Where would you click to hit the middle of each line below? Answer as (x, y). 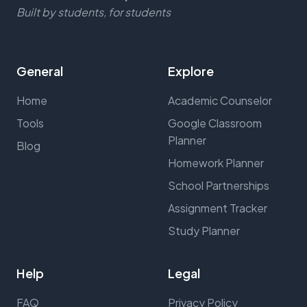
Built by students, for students (94, 12)
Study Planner (204, 231)
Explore (191, 71)
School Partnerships (219, 185)
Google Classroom (215, 123)
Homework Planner (216, 163)
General (40, 71)
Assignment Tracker (218, 208)
